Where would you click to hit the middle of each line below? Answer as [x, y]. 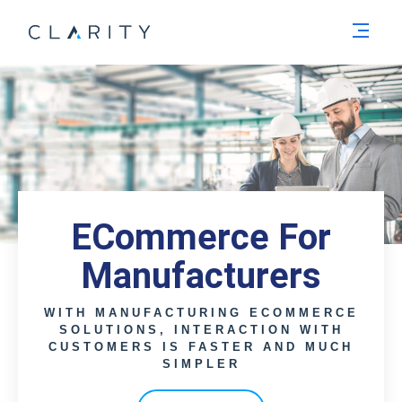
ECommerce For [201, 237]
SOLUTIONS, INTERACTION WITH [201, 330]
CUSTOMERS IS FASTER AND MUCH [201, 347]
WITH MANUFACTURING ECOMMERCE [201, 313]
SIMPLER [201, 364]
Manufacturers [201, 276]
